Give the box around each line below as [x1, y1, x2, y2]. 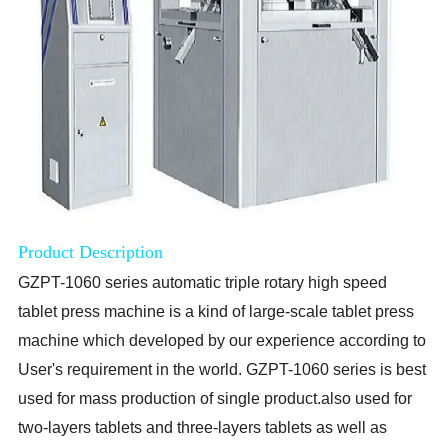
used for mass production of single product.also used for [18, 390, 413, 408]
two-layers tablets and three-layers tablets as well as [18, 419, 388, 437]
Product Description [18, 242, 164, 263]
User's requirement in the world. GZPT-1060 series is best [18, 361, 427, 379]
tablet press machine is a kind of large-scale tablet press [18, 303, 415, 321]
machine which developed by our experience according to [18, 332, 427, 350]
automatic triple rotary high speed [148, 274, 388, 292]
